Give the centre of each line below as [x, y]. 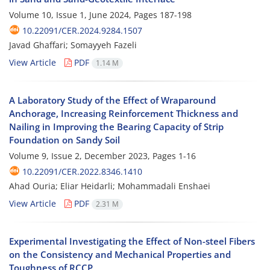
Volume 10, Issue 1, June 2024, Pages [84, 14]
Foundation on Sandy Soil [64, 140]
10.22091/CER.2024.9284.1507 [82, 30]
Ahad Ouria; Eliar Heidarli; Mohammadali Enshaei [110, 186]
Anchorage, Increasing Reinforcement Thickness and [124, 113]
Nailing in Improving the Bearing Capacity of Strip [116, 127]
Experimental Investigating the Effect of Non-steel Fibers [132, 241]
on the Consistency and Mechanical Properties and [120, 255]
